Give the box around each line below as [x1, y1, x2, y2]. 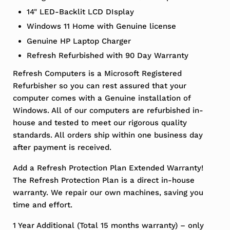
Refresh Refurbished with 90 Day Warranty [27, 51, 189, 61]
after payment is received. [12, 143, 111, 152]
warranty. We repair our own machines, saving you [12, 188, 203, 198]
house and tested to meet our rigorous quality [12, 118, 187, 128]
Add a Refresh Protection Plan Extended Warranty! [12, 163, 203, 173]
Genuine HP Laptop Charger [27, 36, 131, 46]
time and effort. [12, 200, 72, 210]
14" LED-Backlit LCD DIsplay [27, 7, 135, 16]
